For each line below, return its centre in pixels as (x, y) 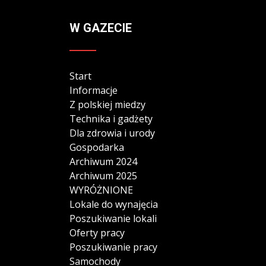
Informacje (94, 91)
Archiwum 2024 (103, 162)
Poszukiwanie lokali (113, 219)
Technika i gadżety (111, 119)
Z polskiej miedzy (107, 105)
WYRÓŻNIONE (101, 190)
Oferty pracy (97, 233)
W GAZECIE (101, 28)
